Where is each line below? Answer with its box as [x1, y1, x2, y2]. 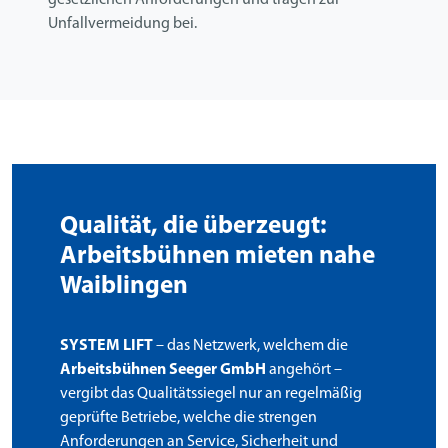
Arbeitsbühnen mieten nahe [60, 243, 375, 269]
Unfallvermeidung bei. [48, 15, 197, 32]
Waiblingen [60, 273, 188, 299]
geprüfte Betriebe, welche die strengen [60, 409, 317, 426]
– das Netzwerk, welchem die [153, 337, 348, 354]
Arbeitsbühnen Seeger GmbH [60, 361, 266, 378]
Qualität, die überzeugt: [60, 213, 327, 239]
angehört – [266, 361, 342, 378]
